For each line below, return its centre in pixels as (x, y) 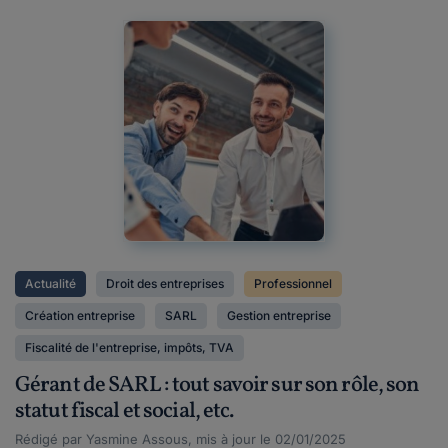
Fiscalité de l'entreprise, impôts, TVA (129, 347)
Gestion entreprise (279, 315)
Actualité (50, 283)
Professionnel (293, 283)
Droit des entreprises (165, 283)
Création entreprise (80, 315)
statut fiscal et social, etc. (125, 411)
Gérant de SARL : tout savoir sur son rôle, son (217, 385)
